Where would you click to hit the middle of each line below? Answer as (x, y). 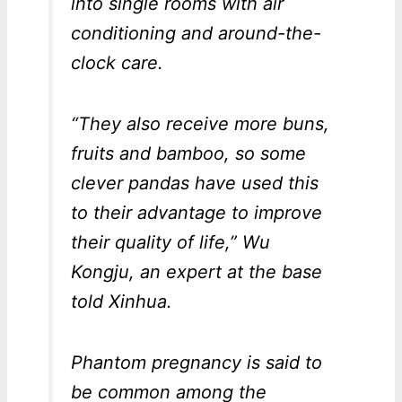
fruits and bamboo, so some (188, 154)
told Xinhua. (121, 302)
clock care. (117, 63)
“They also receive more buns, (200, 124)
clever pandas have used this (194, 184)
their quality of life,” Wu (170, 243)
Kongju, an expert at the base (196, 272)
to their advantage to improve (196, 213)
